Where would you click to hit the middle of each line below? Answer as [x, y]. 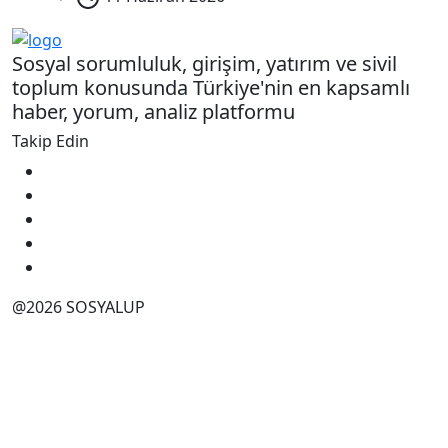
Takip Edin [50, 140]
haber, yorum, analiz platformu [153, 111]
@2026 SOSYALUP [78, 306]
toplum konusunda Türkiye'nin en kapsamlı [211, 87]
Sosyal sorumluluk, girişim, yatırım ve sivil [204, 63]
